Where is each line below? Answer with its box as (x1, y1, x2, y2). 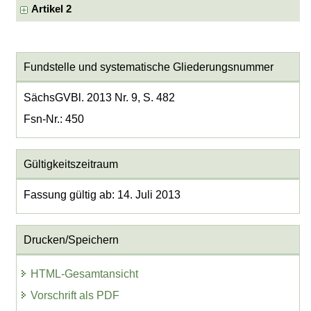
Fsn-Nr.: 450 (23, 113, 84, 126)
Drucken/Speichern (23, 233, 119, 246)
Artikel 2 (31, 3, 72, 15)
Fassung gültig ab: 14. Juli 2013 (23, 189, 180, 201)
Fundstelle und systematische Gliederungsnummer (23, 60, 274, 73)
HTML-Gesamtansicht (31, 267, 139, 280)
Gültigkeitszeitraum (23, 158, 118, 170)
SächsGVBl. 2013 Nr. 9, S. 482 (23, 92, 175, 104)
